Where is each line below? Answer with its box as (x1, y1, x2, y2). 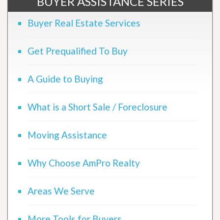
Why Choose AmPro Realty (27, 157, 140, 168)
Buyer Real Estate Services (27, 17, 140, 28)
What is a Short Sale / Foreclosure (27, 101, 167, 112)
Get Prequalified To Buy (27, 45, 128, 56)
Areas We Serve (27, 185, 95, 196)
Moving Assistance (27, 129, 107, 140)
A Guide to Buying (27, 73, 103, 84)
